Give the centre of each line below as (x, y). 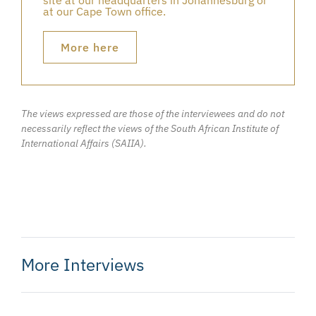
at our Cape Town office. (104, 11)
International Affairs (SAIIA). (84, 143)
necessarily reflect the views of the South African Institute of (150, 128)
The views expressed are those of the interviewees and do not (153, 113)
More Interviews (83, 264)
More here (90, 47)
